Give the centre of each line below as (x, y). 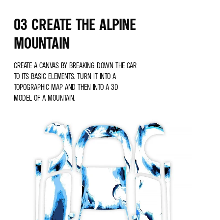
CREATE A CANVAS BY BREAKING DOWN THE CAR (75, 65)
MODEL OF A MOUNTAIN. (44, 98)
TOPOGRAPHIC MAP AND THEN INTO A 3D (66, 87)
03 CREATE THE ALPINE (75, 24)
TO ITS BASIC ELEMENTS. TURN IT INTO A (65, 76)
